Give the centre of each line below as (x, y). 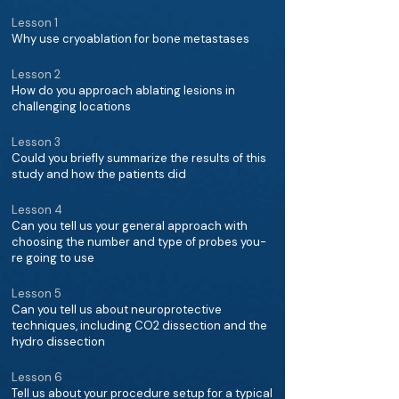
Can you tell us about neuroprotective (117, 309)
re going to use (53, 258)
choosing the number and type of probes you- (139, 242)
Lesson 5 (37, 293)
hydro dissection (58, 342)
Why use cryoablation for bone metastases (130, 39)
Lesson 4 (37, 210)
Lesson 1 (35, 23)
